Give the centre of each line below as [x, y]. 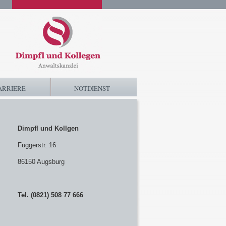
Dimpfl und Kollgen [48, 128]
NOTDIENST [92, 88]
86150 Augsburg [41, 162]
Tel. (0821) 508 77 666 [50, 195]
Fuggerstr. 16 [37, 145]
